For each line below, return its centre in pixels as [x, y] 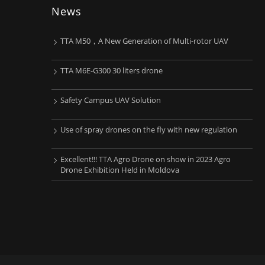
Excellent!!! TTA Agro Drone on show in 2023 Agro [146, 159]
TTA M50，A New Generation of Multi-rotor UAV [144, 41]
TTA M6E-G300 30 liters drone [112, 70]
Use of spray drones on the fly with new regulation [149, 130]
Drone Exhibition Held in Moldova [120, 170]
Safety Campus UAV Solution [111, 100]
